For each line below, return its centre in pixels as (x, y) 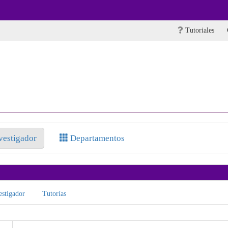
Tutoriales (199, 30)
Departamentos (96, 138)
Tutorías (54, 194)
